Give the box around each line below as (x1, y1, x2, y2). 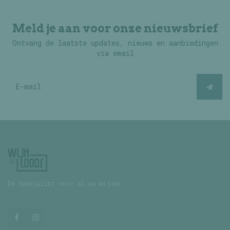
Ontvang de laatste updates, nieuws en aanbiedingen (12, 37, 218, 48)
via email (96, 48, 134, 58)
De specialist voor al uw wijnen (8, 179, 121, 187)
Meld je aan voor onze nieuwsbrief (12, 21, 218, 35)
